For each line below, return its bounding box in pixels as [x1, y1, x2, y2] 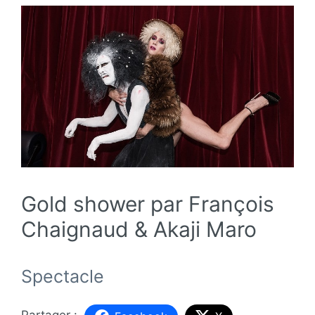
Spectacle [21, 265, 104, 287]
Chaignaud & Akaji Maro [21, 216, 257, 242]
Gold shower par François [21, 191, 274, 217]
